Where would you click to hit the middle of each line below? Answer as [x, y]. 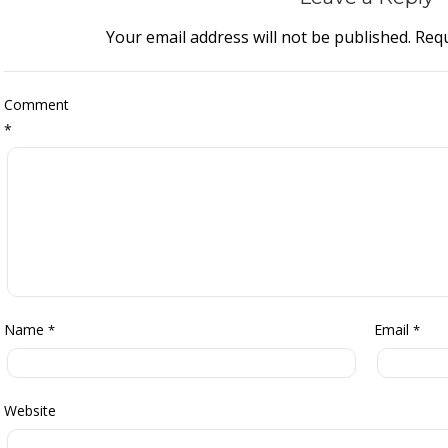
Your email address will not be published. [258, 37]
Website [29, 411]
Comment [36, 105]
